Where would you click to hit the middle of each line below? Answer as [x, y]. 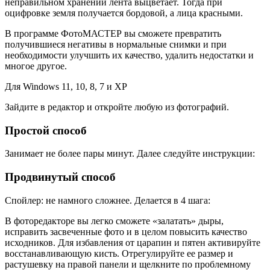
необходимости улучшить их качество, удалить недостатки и [129, 55]
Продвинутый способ [60, 177]
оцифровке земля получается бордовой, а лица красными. [124, 13]
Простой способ [46, 130]
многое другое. [36, 66]
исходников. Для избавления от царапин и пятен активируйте [133, 242]
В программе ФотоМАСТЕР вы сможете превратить [113, 33]
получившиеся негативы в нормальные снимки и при [116, 44]
